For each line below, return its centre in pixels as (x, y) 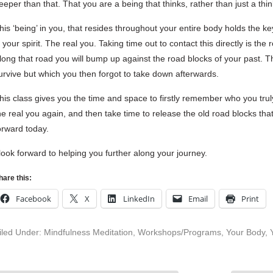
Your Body (246, 232)
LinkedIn (139, 199)
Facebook (34, 199)
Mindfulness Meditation (88, 232)
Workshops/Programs (179, 232)
